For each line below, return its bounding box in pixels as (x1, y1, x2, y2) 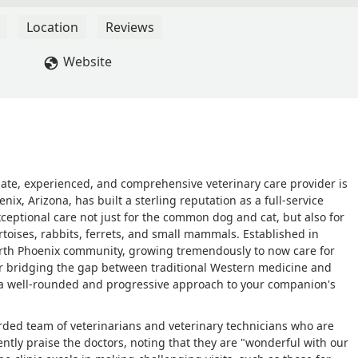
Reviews (105, 18, 154, 37)
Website (63, 53, 112, 71)
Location (26, 18, 78, 37)
